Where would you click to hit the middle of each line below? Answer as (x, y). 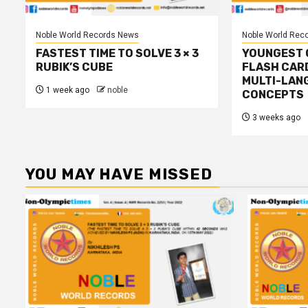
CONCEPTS (273, 95)
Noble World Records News (87, 35)
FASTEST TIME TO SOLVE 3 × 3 (117, 53)
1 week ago (67, 90)
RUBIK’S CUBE (74, 67)
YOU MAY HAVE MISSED (119, 174)
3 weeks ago (275, 118)
